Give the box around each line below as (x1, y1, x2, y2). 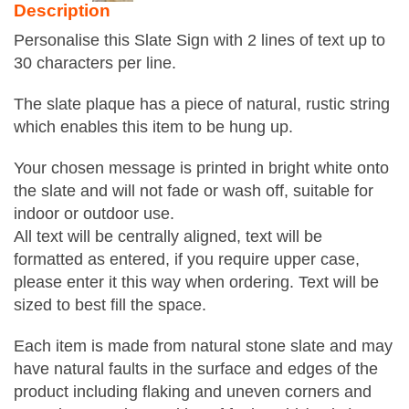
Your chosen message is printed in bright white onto (14, 159, 389, 177)
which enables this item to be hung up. (14, 118, 293, 136)
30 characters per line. (14, 54, 176, 72)
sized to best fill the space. (14, 296, 206, 314)
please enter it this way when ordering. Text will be (14, 273, 379, 291)
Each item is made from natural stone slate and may (14, 337, 393, 355)
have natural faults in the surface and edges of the (14, 360, 378, 378)
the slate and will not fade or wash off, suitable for (14, 182, 373, 200)
